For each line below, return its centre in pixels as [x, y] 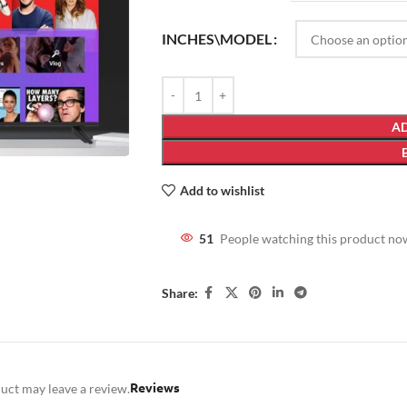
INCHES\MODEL [216, 39]
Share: [179, 293]
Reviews [155, 387]
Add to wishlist [222, 190]
